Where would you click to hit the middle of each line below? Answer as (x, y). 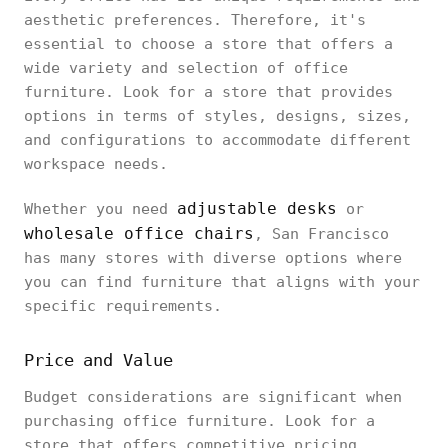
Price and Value (98, 360)
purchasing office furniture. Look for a (199, 421)
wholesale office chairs (139, 233)
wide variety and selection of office (186, 68)
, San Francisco (321, 234)
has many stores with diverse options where (213, 258)
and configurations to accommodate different (217, 140)
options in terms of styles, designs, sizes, (217, 116)
